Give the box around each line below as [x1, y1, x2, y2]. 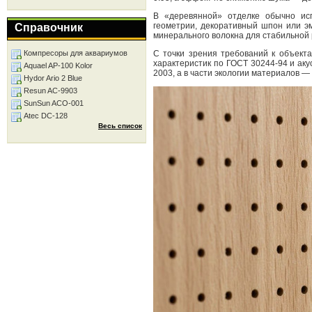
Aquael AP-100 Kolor [24, 61, 93, 70]
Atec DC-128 [24, 111, 68, 120]
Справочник [15, 22, 83, 33]
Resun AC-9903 [24, 86, 77, 95]
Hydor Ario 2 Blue [24, 74, 82, 82]
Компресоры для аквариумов [24, 49, 127, 57]
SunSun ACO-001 [24, 99, 84, 107]
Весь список [98, 122, 142, 130]
